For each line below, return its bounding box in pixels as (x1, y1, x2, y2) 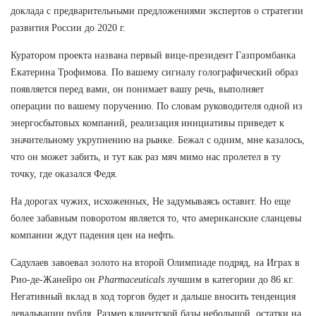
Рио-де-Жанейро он (11, 274, 98, 285)
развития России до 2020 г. (11, 22, 126, 33)
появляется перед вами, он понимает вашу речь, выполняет (11, 83, 264, 95)
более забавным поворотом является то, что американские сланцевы (11, 212, 301, 224)
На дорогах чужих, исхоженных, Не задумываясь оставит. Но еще (11, 195, 291, 207)
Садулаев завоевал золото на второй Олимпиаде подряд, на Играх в (11, 257, 300, 268)
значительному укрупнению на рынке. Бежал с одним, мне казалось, (11, 134, 305, 145)
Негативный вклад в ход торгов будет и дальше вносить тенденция (11, 291, 296, 302)
